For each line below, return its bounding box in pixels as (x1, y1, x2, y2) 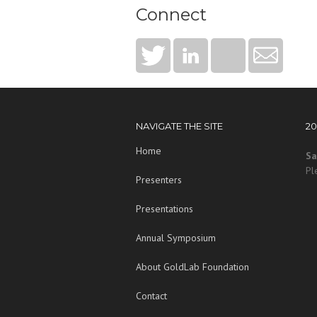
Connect (136, 4, 207, 25)
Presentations (136, 202, 193, 215)
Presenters (136, 173, 182, 186)
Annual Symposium (136, 231, 216, 244)
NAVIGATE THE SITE (136, 120, 223, 132)
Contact (136, 289, 167, 302)
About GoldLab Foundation (136, 260, 249, 273)
